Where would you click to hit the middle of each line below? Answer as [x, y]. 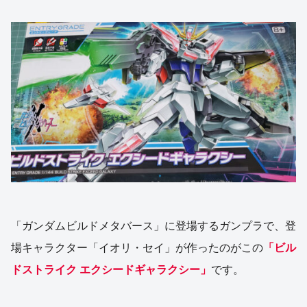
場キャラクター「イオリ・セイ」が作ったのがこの [137, 248]
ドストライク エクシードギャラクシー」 [111, 270]
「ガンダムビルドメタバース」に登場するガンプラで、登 [153, 226]
